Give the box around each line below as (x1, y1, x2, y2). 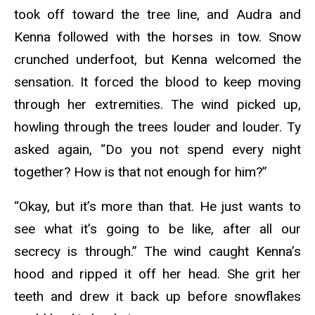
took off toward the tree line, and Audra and (14, 6, 301, 23)
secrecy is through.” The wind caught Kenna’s (14, 243, 301, 260)
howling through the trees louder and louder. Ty (14, 119, 301, 136)
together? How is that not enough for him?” (14, 164, 271, 181)
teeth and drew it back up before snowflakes (14, 288, 301, 305)
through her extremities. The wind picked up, (14, 96, 301, 113)
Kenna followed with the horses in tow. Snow (14, 29, 301, 46)
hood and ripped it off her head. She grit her (14, 266, 301, 283)
